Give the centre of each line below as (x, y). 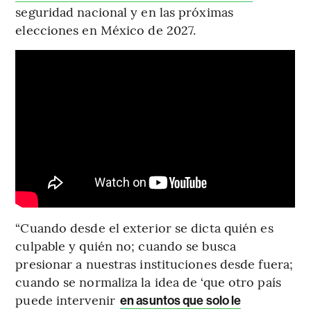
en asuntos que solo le (181, 300)
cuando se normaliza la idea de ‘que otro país (148, 281)
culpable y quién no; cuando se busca (126, 245)
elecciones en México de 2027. (106, 30)
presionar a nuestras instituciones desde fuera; (154, 263)
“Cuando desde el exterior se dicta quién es (144, 227)
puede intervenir (67, 299)
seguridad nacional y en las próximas (124, 12)
